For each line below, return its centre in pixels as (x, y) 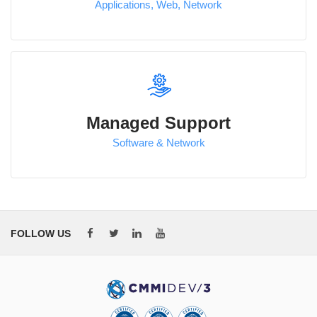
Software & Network (158, 143)
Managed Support (158, 123)
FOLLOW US (41, 234)
